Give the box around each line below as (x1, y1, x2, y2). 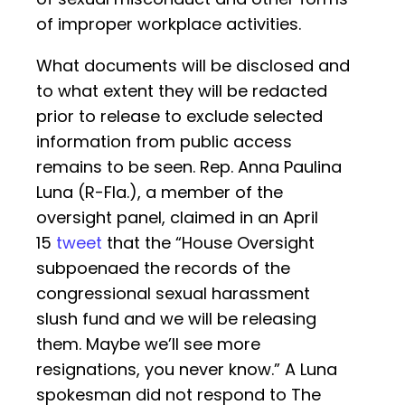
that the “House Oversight (102, 231, 315, 255)
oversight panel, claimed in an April (36, 206, 318, 230)
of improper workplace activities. (36, 13, 301, 36)
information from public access (36, 130, 292, 154)
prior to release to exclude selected (36, 105, 323, 128)
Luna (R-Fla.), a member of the (36, 181, 283, 204)
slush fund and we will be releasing (36, 307, 316, 331)
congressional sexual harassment (36, 282, 310, 306)
